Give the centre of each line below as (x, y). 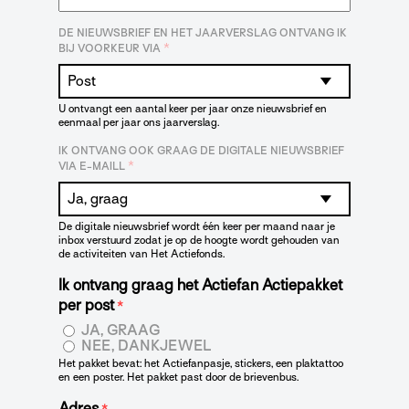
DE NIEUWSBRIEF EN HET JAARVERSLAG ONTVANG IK (203, 33)
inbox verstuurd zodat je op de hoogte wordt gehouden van (199, 241)
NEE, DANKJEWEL (146, 346)
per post (86, 306)
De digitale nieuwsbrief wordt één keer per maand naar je (197, 227)
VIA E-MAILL (92, 167)
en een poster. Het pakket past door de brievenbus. (178, 377)
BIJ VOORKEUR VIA (110, 49)
